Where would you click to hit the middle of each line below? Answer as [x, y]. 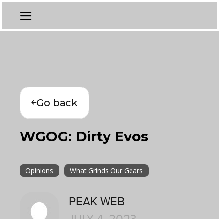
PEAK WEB [97, 202]
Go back [57, 103]
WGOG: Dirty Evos [84, 136]
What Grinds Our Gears [106, 170]
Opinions [39, 170]
